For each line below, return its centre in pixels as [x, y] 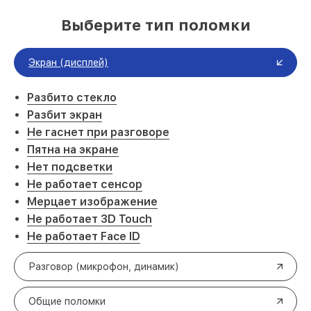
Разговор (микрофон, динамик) [104, 267]
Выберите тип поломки [155, 25]
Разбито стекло [72, 98]
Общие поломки [67, 301]
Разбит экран [65, 115]
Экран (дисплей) [68, 62]
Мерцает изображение [92, 202]
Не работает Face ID [84, 236]
